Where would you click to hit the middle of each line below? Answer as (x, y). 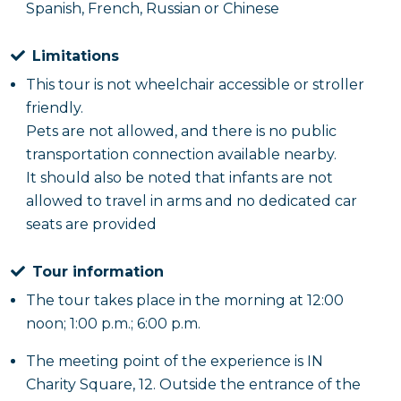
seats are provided (91, 224)
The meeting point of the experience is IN (175, 361)
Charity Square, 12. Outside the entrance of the (193, 384)
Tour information (98, 272)
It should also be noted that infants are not (179, 178)
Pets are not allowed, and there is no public (181, 131)
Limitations (76, 56)
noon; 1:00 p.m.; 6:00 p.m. (113, 324)
